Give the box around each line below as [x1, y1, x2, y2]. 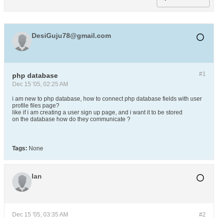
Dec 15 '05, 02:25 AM [12, 81, 68, 88]
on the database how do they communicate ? [12, 116, 130, 123]
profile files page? [12, 102, 59, 109]
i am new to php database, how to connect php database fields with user [12, 95, 202, 102]
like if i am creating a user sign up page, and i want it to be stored [12, 109, 182, 116]
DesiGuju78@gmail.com [32, 32, 111, 39]
